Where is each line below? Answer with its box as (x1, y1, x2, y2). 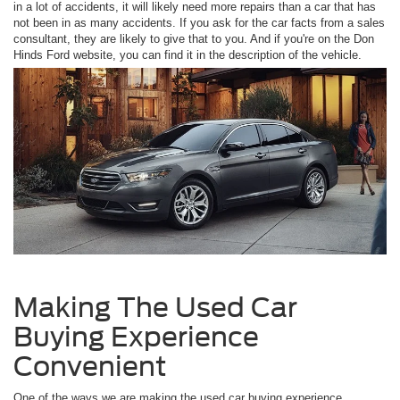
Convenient (13, 349, 167, 382)
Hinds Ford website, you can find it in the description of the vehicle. (13, 47, 365, 62)
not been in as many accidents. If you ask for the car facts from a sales (13, 15, 385, 29)
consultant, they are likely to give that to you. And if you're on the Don (13, 31, 374, 46)
